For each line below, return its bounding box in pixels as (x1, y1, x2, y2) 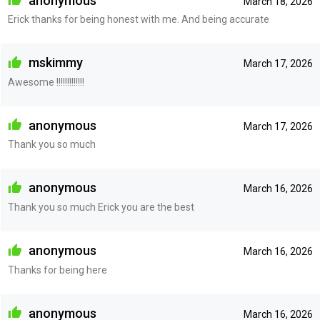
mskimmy (25, 55, 83, 71)
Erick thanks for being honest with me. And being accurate (7, 14, 269, 26)
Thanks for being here (7, 264, 107, 276)
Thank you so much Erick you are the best (7, 201, 194, 213)
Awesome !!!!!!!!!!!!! (7, 76, 84, 88)
